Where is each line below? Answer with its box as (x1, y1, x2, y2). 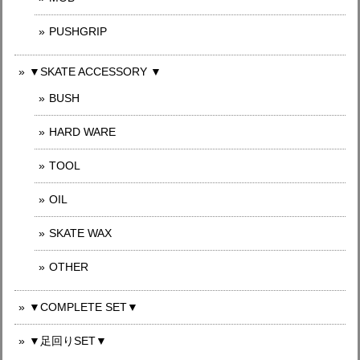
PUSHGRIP (49, 25, 107, 38)
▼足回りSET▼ (29, 334, 107, 347)
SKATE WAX (49, 227, 112, 239)
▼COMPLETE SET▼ (29, 301, 138, 313)
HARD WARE (49, 125, 116, 138)
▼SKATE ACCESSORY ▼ (29, 65, 162, 78)
